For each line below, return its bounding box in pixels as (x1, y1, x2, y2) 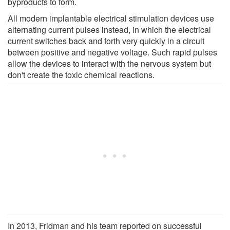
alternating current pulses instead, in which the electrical (8, 23, 211, 35)
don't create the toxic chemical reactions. (8, 68, 155, 81)
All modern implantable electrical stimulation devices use (8, 12, 214, 24)
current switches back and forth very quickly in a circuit (8, 34, 204, 47)
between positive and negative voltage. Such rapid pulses (8, 46, 217, 58)
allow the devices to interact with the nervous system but (8, 57, 211, 69)
